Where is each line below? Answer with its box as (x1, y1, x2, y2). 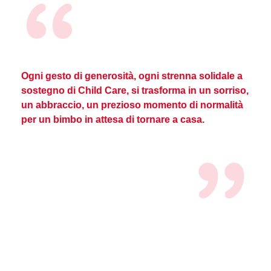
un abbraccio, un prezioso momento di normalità (21, 99, 243, 110)
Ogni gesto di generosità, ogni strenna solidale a (21, 70, 243, 81)
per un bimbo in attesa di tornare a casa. (21, 114, 204, 125)
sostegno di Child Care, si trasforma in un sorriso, (21, 85, 249, 96)
